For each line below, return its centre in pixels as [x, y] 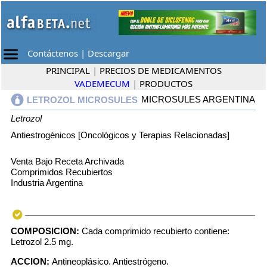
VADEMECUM [102, 83]
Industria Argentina [47, 183]
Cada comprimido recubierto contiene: [156, 231]
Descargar [108, 53]
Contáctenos [53, 53]
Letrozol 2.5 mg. [42, 242]
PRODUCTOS [166, 83]
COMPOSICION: [46, 231]
